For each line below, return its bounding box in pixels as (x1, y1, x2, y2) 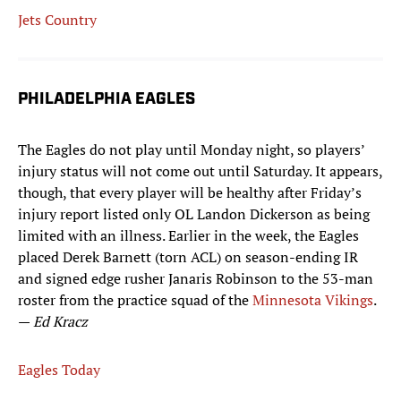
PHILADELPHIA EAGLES (18, 91, 195, 109)
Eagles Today (18, 360, 100, 380)
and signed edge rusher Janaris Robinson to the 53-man (18, 269, 373, 289)
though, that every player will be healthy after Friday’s (18, 183, 362, 203)
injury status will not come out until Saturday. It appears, (18, 161, 382, 182)
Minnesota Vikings (252, 290, 373, 311)
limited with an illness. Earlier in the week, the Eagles (18, 226, 359, 246)
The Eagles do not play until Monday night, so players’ (18, 140, 364, 160)
